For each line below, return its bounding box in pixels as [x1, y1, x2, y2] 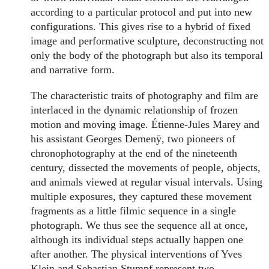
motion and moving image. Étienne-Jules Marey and [31, 118, 260, 130]
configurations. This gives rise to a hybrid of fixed [31, 20, 251, 33]
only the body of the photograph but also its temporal [31, 49, 264, 62]
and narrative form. [31, 64, 115, 76]
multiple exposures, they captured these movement [31, 190, 252, 202]
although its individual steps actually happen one [31, 233, 244, 246]
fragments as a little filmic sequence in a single [31, 204, 237, 217]
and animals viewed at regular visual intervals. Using [31, 175, 263, 188]
